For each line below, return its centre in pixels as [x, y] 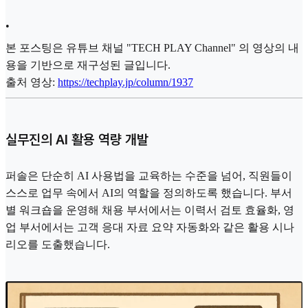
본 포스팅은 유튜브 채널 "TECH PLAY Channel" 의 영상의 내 [152, 48]
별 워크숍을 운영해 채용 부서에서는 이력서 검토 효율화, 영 [150, 210]
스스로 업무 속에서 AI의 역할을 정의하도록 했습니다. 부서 [149, 192]
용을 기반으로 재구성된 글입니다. [88, 65]
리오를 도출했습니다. [58, 244]
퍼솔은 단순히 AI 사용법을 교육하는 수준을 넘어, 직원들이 [149, 175]
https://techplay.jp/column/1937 [125, 82]
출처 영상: [32, 82]
